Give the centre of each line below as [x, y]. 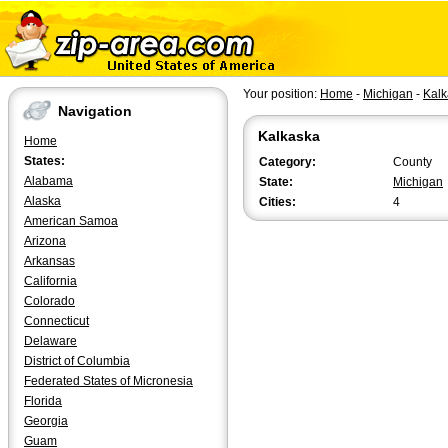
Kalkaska [289, 136]
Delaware [50, 341]
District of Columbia [77, 361]
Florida [43, 401]
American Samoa [71, 221]
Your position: [281, 94]
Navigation [95, 111]
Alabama [48, 181]
